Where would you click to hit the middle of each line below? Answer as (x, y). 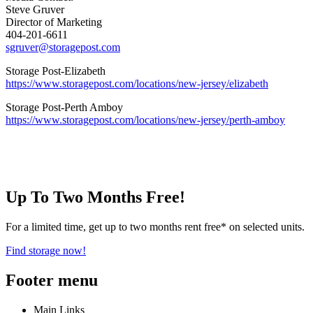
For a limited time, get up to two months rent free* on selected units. (155, 227)
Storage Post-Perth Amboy (64, 108)
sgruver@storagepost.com (63, 48)
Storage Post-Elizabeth (56, 71)
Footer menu (52, 281)
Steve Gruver (36, 10)
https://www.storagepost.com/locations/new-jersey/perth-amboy (145, 120)
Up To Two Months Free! (95, 197)
